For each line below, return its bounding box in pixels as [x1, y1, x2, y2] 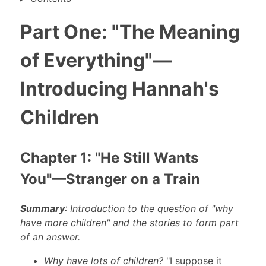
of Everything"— [20, 49, 172, 72]
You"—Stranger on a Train [20, 170, 200, 188]
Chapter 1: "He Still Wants [20, 148, 198, 166]
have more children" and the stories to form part [20, 217, 239, 229]
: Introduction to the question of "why [64, 202, 233, 215]
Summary [20, 202, 65, 215]
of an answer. [20, 231, 80, 243]
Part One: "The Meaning [20, 20, 240, 44]
